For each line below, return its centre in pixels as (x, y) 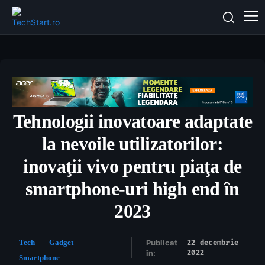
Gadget (61, 243)
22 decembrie (213, 243)
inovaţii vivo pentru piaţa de (132, 167)
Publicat (161, 243)
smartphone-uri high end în (132, 189)
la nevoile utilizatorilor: (132, 144)
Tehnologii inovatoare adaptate (132, 122)
